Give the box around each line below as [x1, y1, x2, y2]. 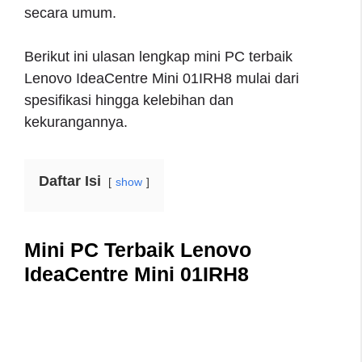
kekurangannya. [24, 114, 128, 131]
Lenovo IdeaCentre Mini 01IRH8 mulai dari [24, 70, 299, 87]
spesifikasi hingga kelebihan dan [24, 92, 234, 109]
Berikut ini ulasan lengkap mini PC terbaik [24, 48, 293, 65]
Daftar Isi [39, 173, 101, 190]
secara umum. [24, 5, 116, 22]
